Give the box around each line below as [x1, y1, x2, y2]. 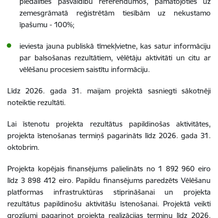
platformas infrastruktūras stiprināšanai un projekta [7, 187, 211, 197]
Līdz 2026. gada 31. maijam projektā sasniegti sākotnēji [7, 86, 211, 95]
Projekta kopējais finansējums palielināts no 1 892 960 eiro [7, 163, 211, 173]
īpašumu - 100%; [19, 19, 74, 29]
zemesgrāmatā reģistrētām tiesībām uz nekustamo [19, 8, 211, 18]
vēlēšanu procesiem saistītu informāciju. [19, 64, 150, 74]
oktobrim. [7, 142, 39, 152]
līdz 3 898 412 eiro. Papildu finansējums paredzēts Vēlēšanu [7, 175, 211, 185]
